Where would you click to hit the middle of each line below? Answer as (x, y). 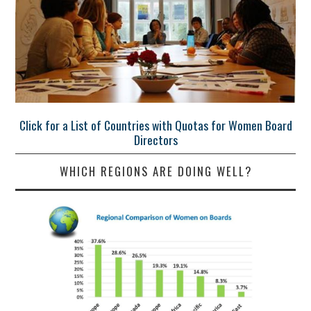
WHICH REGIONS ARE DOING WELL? (155, 171)
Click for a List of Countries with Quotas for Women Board (155, 125)
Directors (155, 140)
